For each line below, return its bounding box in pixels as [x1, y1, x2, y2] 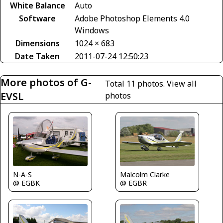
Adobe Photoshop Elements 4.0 [75, 12, 190, 24]
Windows [75, 24, 109, 36]
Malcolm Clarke [120, 170, 170, 180]
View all [166, 78, 197, 89]
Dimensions [15, 37, 60, 49]
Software [19, 12, 56, 24]
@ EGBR [120, 178, 147, 188]
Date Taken [15, 50, 60, 62]
